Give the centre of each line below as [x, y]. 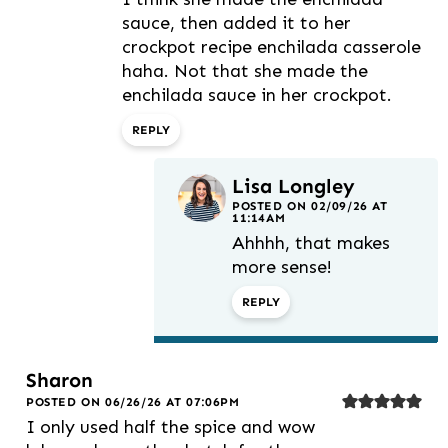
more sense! [282, 267]
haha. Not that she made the [245, 71]
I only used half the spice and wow [170, 427]
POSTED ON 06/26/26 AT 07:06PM [133, 402]
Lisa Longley [293, 186]
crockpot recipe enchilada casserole [271, 47]
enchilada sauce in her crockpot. [257, 95]
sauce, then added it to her [236, 23]
